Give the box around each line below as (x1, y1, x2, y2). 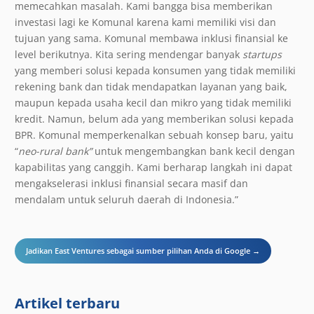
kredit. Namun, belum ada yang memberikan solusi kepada (15, 111, 294, 125)
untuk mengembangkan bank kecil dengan (92, 144, 295, 158)
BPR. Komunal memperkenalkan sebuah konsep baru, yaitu (15, 128, 294, 142)
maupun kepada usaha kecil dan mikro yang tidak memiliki (15, 95, 292, 109)
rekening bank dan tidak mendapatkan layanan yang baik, (15, 79, 287, 93)
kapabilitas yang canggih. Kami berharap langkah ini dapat (15, 160, 292, 174)
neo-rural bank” (18, 144, 92, 158)
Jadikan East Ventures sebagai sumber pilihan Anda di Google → (26, 245, 260, 257)
